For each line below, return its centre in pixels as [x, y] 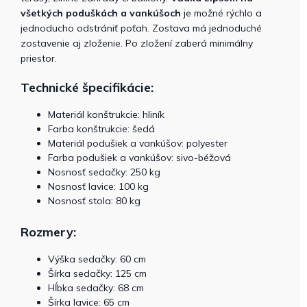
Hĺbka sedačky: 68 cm [96, 287]
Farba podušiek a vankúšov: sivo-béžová [139, 157]
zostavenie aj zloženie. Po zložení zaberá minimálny [137, 43]
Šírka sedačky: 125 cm [97, 273]
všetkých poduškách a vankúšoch [101, 13]
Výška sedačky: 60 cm [97, 259]
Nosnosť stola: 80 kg [94, 200]
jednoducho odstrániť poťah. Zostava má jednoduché [141, 28]
